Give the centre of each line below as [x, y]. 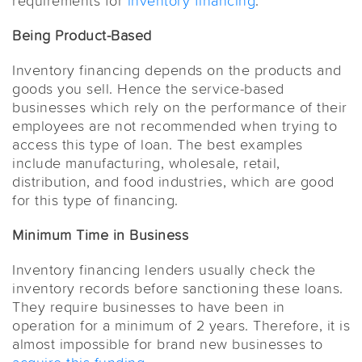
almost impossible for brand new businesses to [168, 344]
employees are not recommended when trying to [175, 126]
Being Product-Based [82, 35]
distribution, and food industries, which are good [173, 181]
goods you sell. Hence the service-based [148, 88]
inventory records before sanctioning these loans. [178, 288]
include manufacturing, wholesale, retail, [146, 163]
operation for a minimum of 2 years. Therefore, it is [181, 325]
